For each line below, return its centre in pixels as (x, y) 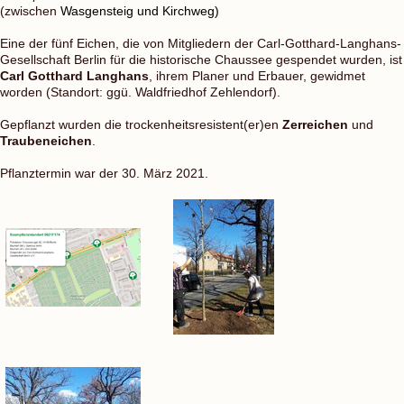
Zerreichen (315, 125)
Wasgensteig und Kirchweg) (140, 11)
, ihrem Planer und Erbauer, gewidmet (257, 76)
